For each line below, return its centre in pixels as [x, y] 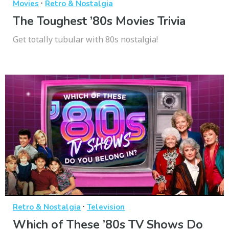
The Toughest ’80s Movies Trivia [99, 21]
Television [106, 207]
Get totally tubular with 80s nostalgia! [85, 40]
